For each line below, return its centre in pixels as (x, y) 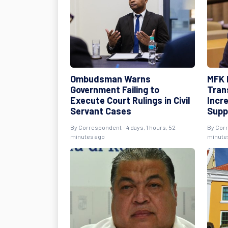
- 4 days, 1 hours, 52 (149, 127)
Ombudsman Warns (110, 79)
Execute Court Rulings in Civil (130, 100)
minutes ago (88, 136)
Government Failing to (115, 90)
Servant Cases (101, 111)
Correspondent (100, 127)
